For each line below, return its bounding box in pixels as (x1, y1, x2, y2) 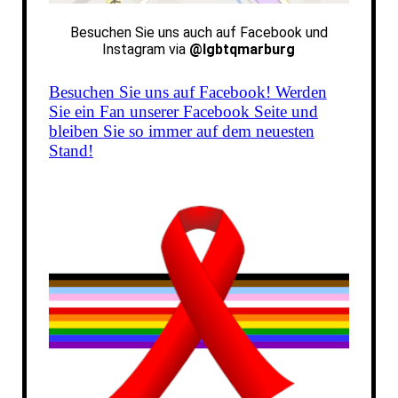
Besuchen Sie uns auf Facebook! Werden (48, 83, 327, 101)
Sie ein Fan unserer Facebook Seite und (48, 102, 318, 121)
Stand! (48, 141, 93, 160)
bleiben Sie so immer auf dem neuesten (48, 122, 314, 140)
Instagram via (102, 41, 187, 58)
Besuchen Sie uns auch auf (69, 24, 236, 41)
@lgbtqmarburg (189, 41, 296, 58)
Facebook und (239, 24, 328, 41)
